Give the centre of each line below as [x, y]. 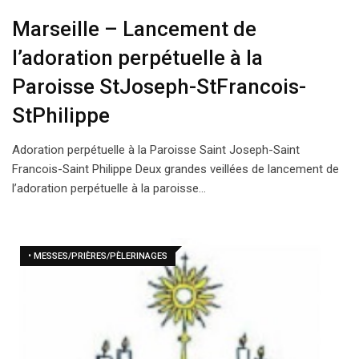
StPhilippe [61, 116]
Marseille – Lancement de [134, 29]
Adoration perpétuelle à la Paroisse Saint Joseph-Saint [156, 150]
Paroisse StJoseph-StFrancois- [159, 87]
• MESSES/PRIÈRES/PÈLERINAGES [98, 256]
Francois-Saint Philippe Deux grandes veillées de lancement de [175, 169]
